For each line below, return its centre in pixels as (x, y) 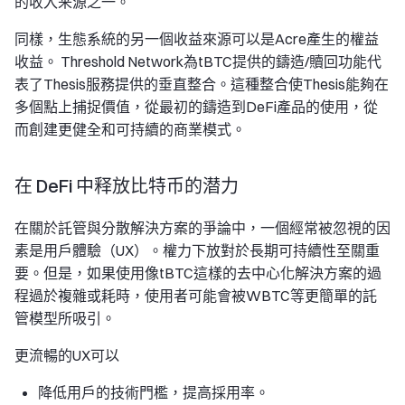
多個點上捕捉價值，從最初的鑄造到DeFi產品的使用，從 (196, 107)
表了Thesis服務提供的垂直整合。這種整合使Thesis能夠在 (202, 84)
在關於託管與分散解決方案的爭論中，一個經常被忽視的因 (202, 228)
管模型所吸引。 (65, 318)
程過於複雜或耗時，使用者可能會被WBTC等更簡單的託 (196, 296)
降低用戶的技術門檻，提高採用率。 (154, 392)
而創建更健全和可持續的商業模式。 (130, 129)
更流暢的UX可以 (67, 355)
